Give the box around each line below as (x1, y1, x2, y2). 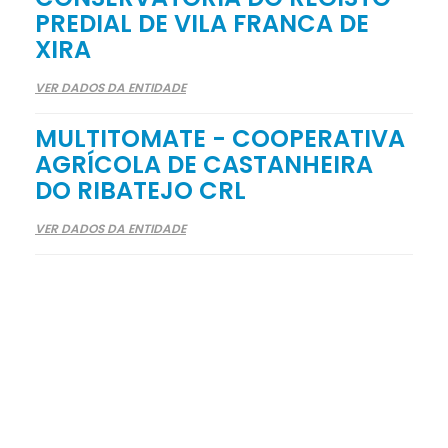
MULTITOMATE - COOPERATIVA (35, 122, 405, 156)
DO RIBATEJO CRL (35, 174, 246, 208)
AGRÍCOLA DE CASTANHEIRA (35, 148, 373, 182)
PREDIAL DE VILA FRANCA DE (35, 7, 369, 41)
